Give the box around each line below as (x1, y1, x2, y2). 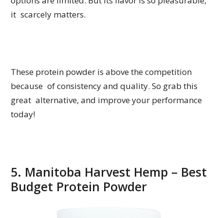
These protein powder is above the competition (11, 66, 192, 78)
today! (11, 109, 36, 120)
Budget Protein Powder (11, 178, 147, 195)
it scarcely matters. (11, 9, 86, 20)
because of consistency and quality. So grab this (11, 80, 198, 92)
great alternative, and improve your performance (11, 94, 202, 106)
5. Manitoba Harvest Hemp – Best (11, 163, 207, 181)
